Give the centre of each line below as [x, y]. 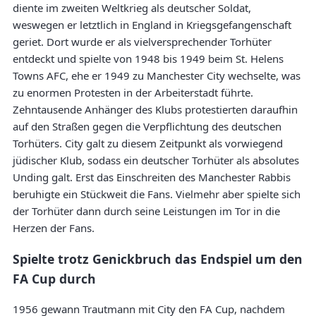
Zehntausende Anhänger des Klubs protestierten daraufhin [155, 110]
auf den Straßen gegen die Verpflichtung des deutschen [147, 127]
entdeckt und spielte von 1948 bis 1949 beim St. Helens [148, 59]
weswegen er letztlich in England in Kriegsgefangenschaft [152, 25]
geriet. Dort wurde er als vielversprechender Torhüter [142, 42]
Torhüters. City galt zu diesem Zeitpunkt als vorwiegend [148, 144]
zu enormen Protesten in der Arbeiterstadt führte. [133, 93]
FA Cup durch [54, 278]
